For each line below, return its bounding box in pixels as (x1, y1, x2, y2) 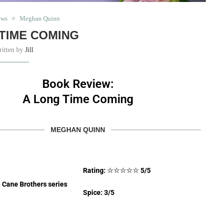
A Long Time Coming (22, 92, 134, 107)
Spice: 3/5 (82, 189, 114, 197)
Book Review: (42, 77, 114, 91)
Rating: (82, 166, 107, 175)
